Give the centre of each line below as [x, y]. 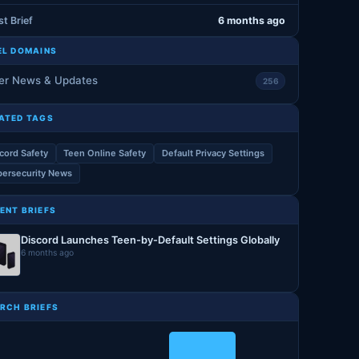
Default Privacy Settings [214, 153]
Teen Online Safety [105, 153]
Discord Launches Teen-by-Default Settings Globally [151, 240]
